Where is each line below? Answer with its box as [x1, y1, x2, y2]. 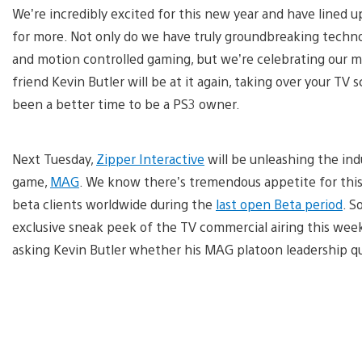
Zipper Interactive [96, 149, 204, 167]
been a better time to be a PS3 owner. [12, 95, 240, 112]
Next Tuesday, [12, 149, 96, 167]
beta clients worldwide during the [12, 195, 216, 213]
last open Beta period [216, 195, 343, 213]
